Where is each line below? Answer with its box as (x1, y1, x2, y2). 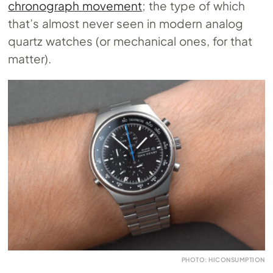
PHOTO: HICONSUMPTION (181, 256, 265, 264)
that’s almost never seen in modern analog (8, 15, 243, 30)
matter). (8, 51, 52, 66)
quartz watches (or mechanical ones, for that (8, 33, 252, 48)
